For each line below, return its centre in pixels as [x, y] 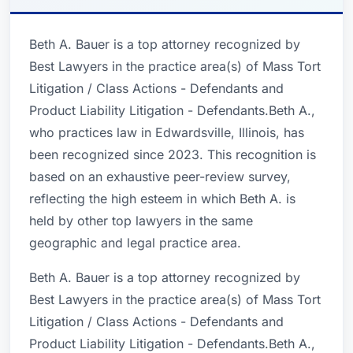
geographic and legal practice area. [135, 243]
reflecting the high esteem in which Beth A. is [162, 199]
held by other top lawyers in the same [141, 221]
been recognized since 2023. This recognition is [173, 154]
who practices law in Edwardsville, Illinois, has [167, 132]
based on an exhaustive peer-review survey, [160, 176]
